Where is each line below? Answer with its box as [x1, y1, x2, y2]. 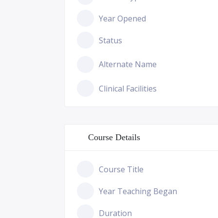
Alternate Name [99, 59, 157, 70]
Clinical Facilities [99, 83, 157, 94]
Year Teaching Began [99, 185, 177, 197]
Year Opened [99, 13, 146, 24]
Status [99, 35, 122, 46]
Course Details [88, 132, 140, 142]
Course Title [99, 163, 144, 175]
